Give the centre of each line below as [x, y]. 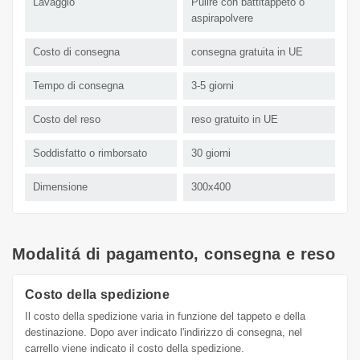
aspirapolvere [222, 18]
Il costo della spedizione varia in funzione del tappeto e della [165, 317]
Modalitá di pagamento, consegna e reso [174, 254]
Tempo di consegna [78, 86]
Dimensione [60, 187]
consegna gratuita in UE [247, 52]
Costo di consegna [76, 52]
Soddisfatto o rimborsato [90, 153]
